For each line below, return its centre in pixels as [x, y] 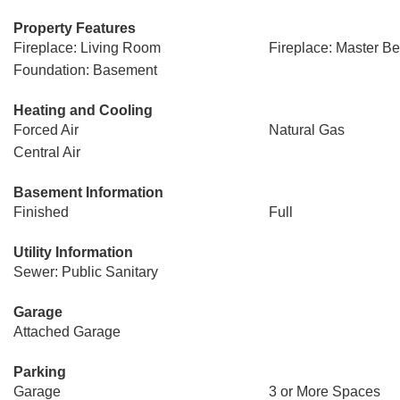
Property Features [75, 28]
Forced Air [46, 130]
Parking [40, 372]
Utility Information [73, 252]
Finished [41, 212]
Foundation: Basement [85, 70]
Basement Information [88, 192]
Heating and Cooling [83, 110]
